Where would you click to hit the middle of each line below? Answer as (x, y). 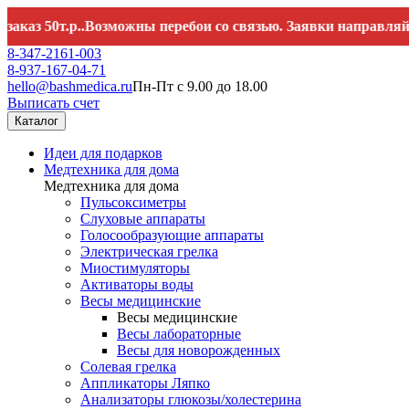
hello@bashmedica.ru (70, 86)
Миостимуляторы (135, 268)
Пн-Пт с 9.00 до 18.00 (200, 86)
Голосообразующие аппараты (172, 235)
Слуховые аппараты (143, 219)
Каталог (37, 121)
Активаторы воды (137, 284)
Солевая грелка (128, 367)
